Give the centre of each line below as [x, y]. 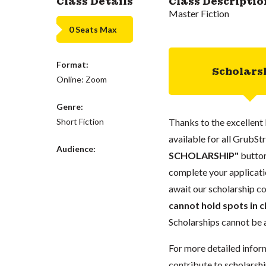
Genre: [70, 107]
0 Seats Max [93, 29]
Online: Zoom [82, 79]
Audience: [76, 149]
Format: [73, 64]
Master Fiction [199, 13]
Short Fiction [80, 121]
